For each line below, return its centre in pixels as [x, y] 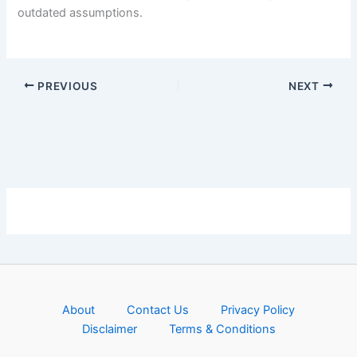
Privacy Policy [258, 310]
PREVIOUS [66, 86]
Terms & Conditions [222, 329]
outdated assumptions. [80, 13]
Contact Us [158, 310]
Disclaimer [109, 329]
